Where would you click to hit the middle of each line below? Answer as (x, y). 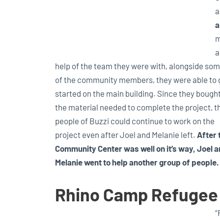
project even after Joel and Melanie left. (126, 134)
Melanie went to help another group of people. (137, 162)
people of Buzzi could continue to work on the (135, 121)
